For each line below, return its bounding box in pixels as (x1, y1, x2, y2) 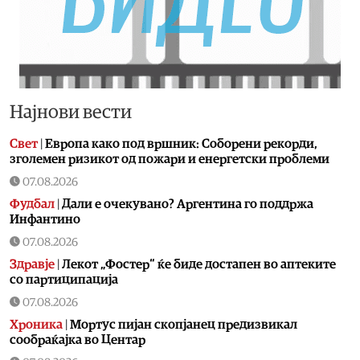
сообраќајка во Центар (10, 333, 145, 346)
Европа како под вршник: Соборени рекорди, (45, 137, 317, 150)
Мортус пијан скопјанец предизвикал (70, 317, 297, 331)
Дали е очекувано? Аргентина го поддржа (62, 197, 313, 211)
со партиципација (10, 272, 118, 286)
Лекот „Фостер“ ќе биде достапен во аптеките (62, 257, 336, 271)
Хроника (10, 317, 63, 331)
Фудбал (10, 197, 55, 211)
